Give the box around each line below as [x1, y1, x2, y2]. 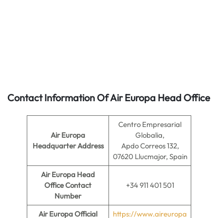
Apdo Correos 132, [121, 141, 179, 150]
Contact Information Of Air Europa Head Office [7, 91, 210, 104]
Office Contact [44, 181, 91, 190]
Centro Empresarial [118, 120, 182, 129]
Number [54, 191, 81, 200]
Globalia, [135, 130, 164, 140]
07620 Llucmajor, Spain [112, 152, 187, 161]
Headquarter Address [32, 141, 104, 150]
